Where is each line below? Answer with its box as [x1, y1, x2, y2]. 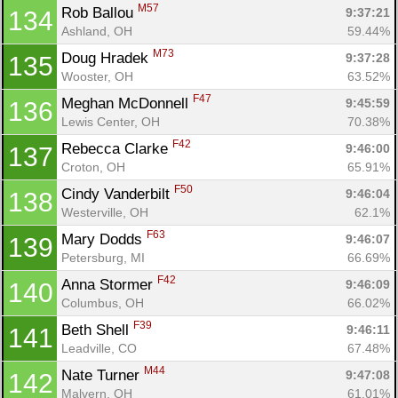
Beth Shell [61, 321, 133, 338]
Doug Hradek [61, 49, 153, 67]
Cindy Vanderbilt [61, 185, 174, 203]
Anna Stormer [61, 275, 157, 293]
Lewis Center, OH [61, 114, 160, 129]
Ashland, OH [61, 23, 132, 38]
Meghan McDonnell [61, 94, 193, 112]
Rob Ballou [61, 4, 138, 21]
